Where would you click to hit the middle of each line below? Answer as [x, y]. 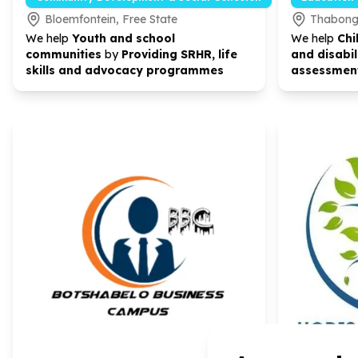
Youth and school [123, 38]
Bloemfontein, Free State [111, 19]
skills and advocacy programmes [125, 70]
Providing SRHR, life [179, 54]
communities [64, 54]
